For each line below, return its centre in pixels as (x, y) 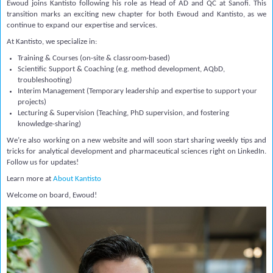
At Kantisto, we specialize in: (52, 42)
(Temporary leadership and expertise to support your (172, 91)
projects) (32, 102)
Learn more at (30, 179)
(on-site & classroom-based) (124, 58)
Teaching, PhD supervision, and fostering (164, 113)
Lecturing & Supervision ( (58, 113)
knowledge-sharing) (49, 124)
